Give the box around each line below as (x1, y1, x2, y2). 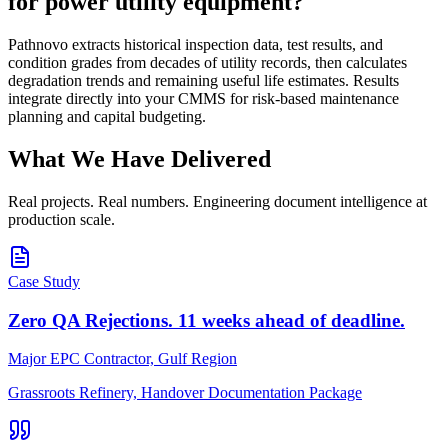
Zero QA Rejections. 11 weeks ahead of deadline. (8, 309, 405, 331)
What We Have (8, 146, 165, 173)
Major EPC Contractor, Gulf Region (8, 350, 237, 368)
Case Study (8, 272, 80, 290)
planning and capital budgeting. (8, 108, 206, 126)
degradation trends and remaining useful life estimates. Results (8, 72, 399, 90)
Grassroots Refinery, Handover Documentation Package (8, 384, 362, 402)
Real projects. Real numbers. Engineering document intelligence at (8, 192, 427, 210)
